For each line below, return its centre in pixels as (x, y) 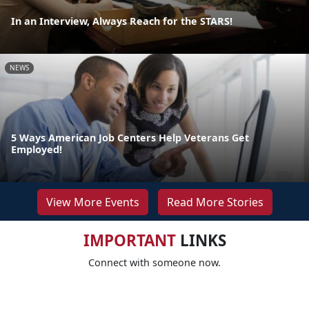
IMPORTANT (129, 240)
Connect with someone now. (154, 262)
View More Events (92, 202)
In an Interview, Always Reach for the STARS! (122, 21)
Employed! (37, 149)
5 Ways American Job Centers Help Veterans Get (130, 137)
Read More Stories (215, 202)
